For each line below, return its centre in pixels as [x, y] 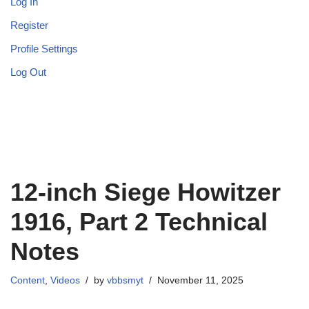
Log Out [28, 72]
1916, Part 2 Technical [139, 222]
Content [28, 281]
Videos [65, 281]
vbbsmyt [125, 281]
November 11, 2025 [200, 281]
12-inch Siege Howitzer [146, 192]
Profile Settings [44, 49]
